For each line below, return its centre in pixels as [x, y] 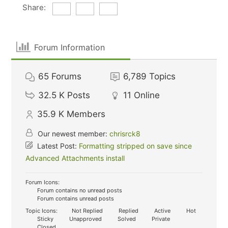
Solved [126, 219]
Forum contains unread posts [75, 198]
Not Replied [87, 211]
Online [147, 95]
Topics [163, 76]
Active [162, 211]
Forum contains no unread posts [79, 190]
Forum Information [69, 47]
